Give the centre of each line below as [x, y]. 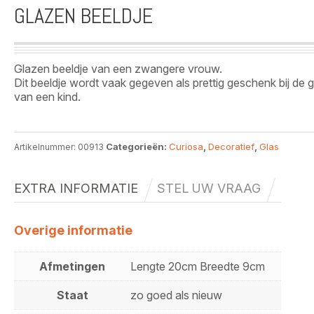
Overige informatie [73, 231]
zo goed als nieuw [176, 295]
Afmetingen [72, 267]
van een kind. [47, 97]
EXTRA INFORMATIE [76, 189]
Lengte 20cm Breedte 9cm [198, 267]
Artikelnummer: [46, 147]
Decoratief [231, 147]
